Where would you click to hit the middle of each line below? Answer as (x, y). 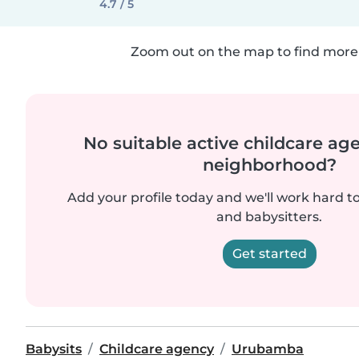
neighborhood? (269, 165)
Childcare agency (157, 349)
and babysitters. (269, 217)
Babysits (54, 349)
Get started (269, 254)
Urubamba (268, 349)
